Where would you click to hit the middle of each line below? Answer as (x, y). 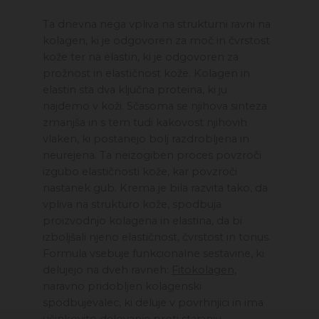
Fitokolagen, (204, 270)
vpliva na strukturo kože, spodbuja (132, 205)
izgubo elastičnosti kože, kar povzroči (140, 172)
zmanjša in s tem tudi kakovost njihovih (145, 123)
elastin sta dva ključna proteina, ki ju (135, 90)
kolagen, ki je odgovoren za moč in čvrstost (156, 41)
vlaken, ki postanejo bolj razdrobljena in (146, 139)
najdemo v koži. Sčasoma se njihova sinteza (155, 106)
